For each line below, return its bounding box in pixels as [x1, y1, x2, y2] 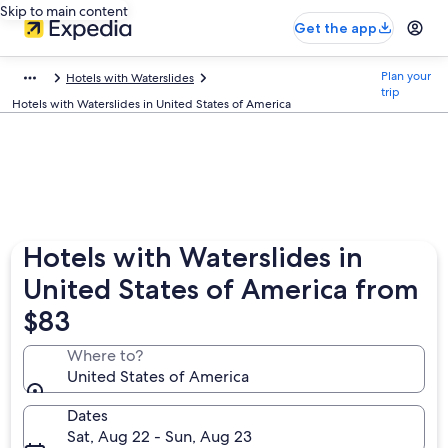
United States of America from [23, 272, 420, 306]
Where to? [67, 345, 144, 366]
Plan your [380, 68, 431, 84]
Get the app [294, 19, 377, 37]
